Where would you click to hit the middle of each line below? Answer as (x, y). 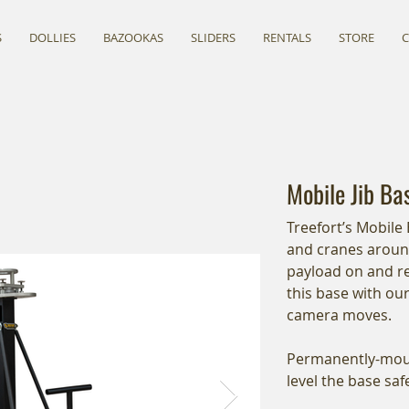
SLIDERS (213, 37)
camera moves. (339, 315)
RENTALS (287, 37)
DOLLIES (52, 37)
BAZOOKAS (133, 37)
